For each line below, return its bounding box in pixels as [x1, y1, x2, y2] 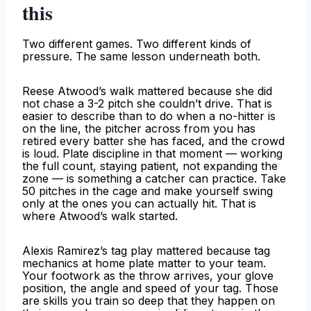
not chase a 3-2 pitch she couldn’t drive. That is [22, 96, 272, 111]
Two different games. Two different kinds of [22, 37, 251, 51]
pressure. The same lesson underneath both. [22, 49, 260, 64]
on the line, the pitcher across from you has [22, 121, 255, 136]
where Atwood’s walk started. [22, 209, 178, 224]
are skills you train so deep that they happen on [22, 294, 275, 308]
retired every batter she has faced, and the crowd [22, 134, 285, 149]
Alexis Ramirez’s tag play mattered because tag [22, 244, 270, 258]
